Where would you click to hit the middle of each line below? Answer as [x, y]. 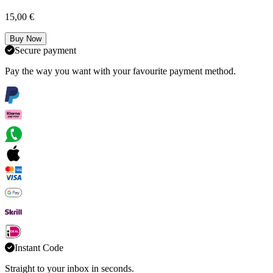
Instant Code [39, 248]
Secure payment [45, 51]
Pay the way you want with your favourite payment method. [120, 71]
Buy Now [26, 39]
